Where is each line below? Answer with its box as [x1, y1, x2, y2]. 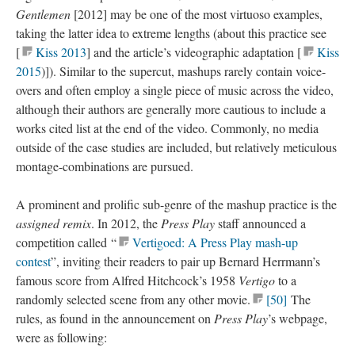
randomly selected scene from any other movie [16, 291, 247, 307]
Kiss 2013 [36, 44, 86, 60]
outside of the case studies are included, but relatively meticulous [16, 139, 337, 155]
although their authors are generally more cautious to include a [16, 101, 326, 117]
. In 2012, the [91, 215, 161, 231]
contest [16, 253, 51, 269]
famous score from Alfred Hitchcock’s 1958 [16, 272, 239, 288]
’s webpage [268, 310, 324, 326]
